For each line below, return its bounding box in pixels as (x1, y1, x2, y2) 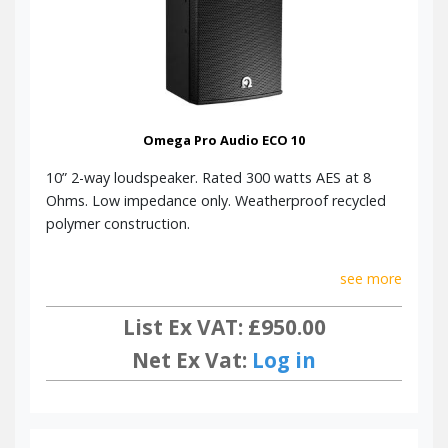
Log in (252, 345, 316, 374)
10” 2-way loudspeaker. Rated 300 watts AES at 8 (46, 168, 371, 188)
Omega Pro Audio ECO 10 (143, 131, 305, 150)
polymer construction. (46, 214, 190, 234)
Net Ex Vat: (132, 345, 252, 374)
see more (340, 269, 402, 289)
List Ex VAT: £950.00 (122, 312, 326, 341)
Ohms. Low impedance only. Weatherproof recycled (46, 191, 386, 211)
